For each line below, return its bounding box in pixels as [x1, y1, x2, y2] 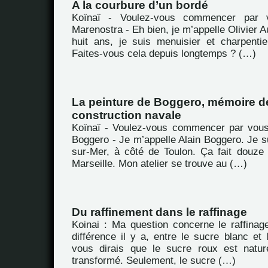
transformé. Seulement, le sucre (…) [72, 255, 236, 266]
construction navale [72, 109, 181, 121]
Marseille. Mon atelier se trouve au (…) [72, 158, 247, 169]
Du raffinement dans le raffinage [72, 206, 247, 218]
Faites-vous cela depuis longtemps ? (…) [72, 48, 256, 59]
